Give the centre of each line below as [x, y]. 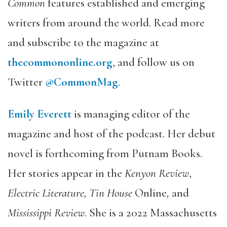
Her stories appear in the [65, 173]
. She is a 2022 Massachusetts [151, 213]
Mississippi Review [46, 213]
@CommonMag [82, 82]
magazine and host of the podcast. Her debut [111, 134]
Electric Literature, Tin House [71, 193]
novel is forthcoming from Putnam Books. [105, 153]
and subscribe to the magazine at [83, 42]
